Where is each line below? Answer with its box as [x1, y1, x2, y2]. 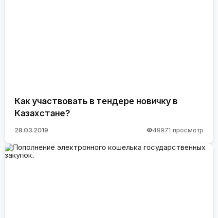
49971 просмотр [153, 126, 203, 134]
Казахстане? [15, 108, 70, 118]
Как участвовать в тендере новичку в [15, 95, 178, 106]
